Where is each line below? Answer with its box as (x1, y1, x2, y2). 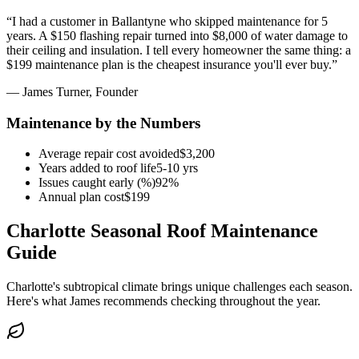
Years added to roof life (38, 161, 156, 175)
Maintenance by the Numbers (6, 114, 200, 131)
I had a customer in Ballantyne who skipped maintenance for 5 (12, 14, 328, 28)
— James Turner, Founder (6, 84, 138, 99)
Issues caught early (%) (38, 175, 155, 190)
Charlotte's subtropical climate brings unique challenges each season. (6, 280, 353, 294)
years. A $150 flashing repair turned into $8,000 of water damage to (6, 28, 348, 42)
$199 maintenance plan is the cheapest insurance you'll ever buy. (6, 57, 332, 71)
